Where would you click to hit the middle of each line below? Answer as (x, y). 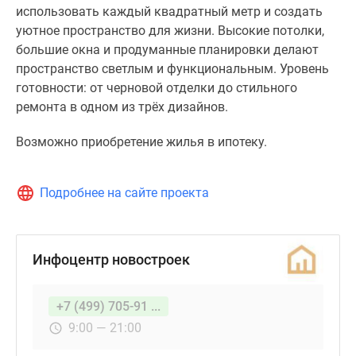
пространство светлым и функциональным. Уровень (172, 69)
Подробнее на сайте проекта (124, 193)
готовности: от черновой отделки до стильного (157, 88)
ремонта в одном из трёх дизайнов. (122, 107)
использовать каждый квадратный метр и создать (169, 12)
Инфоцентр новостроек (111, 259)
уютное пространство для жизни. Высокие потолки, (170, 31)
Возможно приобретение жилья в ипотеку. (141, 142)
